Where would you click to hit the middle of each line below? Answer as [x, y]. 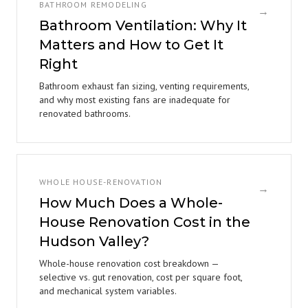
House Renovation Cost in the [145, 222]
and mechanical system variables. [108, 291]
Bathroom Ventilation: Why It [143, 25]
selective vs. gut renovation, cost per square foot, [141, 277]
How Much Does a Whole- [131, 203]
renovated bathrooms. [85, 113]
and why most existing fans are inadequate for [135, 100]
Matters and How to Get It [131, 45]
